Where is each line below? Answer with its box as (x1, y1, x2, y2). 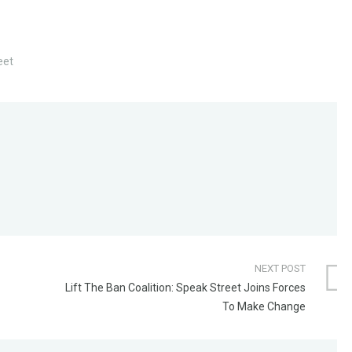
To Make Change (222, 300, 306, 313)
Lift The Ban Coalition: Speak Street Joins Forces (65, 281, 306, 294)
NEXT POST (255, 262, 306, 274)
